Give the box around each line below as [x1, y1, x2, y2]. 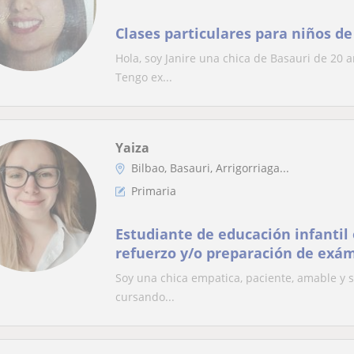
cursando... [115, 289, 175, 304]
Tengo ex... [115, 70, 172, 85]
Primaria [131, 183, 176, 198]
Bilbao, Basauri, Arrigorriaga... [131, 160, 289, 175]
